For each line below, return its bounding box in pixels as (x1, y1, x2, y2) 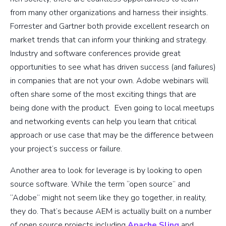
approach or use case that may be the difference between (10, 129, 213, 141)
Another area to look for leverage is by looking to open (10, 164, 202, 176)
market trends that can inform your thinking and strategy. (10, 34, 207, 45)
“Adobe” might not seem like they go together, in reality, (10, 192, 206, 203)
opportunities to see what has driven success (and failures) (10, 61, 216, 73)
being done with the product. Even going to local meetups (10, 102, 214, 114)
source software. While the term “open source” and (10, 178, 190, 190)
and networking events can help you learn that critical (10, 116, 196, 127)
